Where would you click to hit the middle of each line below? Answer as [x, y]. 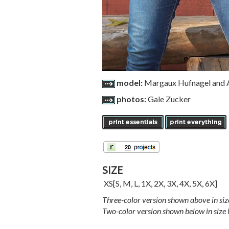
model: [130, 83]
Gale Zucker [169, 99]
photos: [132, 99]
